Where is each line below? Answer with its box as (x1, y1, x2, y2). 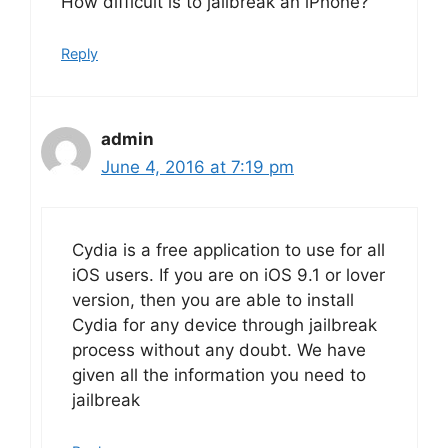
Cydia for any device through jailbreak (72, 315, 377, 335)
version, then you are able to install (72, 290, 354, 310)
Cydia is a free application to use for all (72, 240, 385, 260)
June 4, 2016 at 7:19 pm (101, 156, 294, 177)
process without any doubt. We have (72, 340, 366, 360)
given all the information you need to (72, 365, 366, 385)
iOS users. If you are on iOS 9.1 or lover (72, 265, 385, 285)
